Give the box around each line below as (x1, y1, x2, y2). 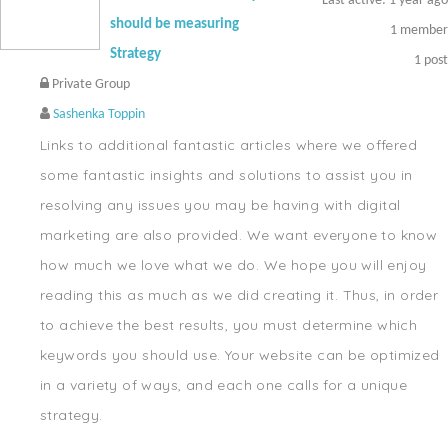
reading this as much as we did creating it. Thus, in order (40, 286, 439, 304)
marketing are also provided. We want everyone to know (40, 226, 438, 244)
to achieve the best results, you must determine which (40, 316, 418, 334)
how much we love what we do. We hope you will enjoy (40, 256, 427, 274)
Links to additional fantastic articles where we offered (40, 136, 417, 154)
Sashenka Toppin (53, 107, 145, 122)
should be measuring (110, 17, 239, 32)
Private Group (49, 77, 130, 92)
